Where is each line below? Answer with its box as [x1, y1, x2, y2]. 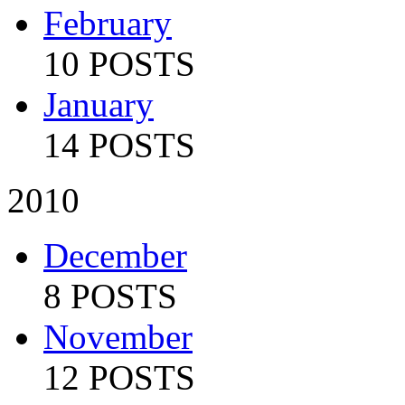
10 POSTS [43, 43, 195, 83]
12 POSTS [43, 357, 195, 397]
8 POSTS [43, 276, 177, 316]
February [43, 3, 172, 42]
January [43, 84, 154, 124]
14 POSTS [43, 125, 195, 165]
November [43, 316, 193, 356]
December [43, 235, 187, 275]
